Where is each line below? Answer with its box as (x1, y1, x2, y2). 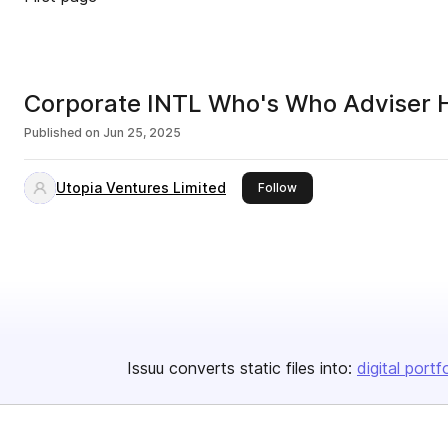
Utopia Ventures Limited (56, 179, 226, 196)
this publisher (296, 179, 376, 194)
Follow (258, 180, 297, 195)
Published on (24, 125, 100, 140)
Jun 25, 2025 (103, 125, 181, 140)
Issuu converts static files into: (127, 358, 352, 378)
